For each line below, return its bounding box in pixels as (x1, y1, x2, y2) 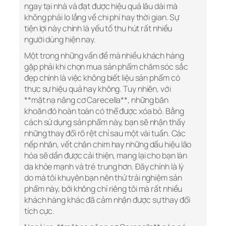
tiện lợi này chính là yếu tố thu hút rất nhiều (24, 23, 173, 34)
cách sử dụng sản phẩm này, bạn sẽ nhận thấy (24, 117, 185, 128)
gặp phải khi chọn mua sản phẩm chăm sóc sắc (24, 61, 188, 73)
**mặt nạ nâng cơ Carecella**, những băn (24, 94, 169, 106)
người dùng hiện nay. (24, 34, 96, 45)
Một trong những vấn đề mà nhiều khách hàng (24, 50, 184, 62)
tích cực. (24, 205, 55, 217)
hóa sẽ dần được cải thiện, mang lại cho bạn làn (24, 150, 188, 161)
